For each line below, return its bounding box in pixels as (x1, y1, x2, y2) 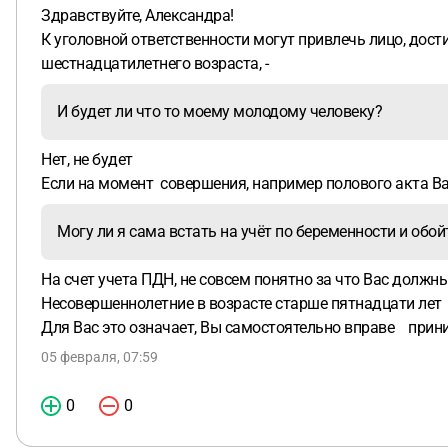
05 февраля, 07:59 (41, 349, 158, 365)
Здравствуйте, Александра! (41, 6, 237, 25)
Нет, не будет (41, 150, 136, 169)
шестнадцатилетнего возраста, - (41, 54, 268, 73)
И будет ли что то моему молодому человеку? (57, 102, 386, 121)
